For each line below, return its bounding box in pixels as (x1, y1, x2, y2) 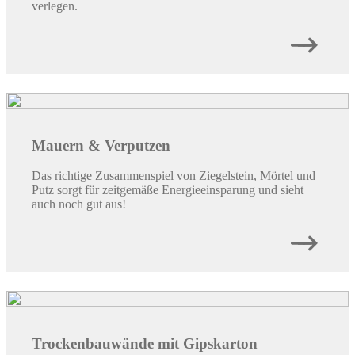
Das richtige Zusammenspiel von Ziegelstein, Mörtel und (32, 169, 315, 183)
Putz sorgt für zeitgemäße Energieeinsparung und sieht (32, 183, 303, 197)
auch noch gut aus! (32, 197, 126, 212)
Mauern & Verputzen (32, 136, 170, 154)
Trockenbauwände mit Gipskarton (32, 335, 258, 353)
